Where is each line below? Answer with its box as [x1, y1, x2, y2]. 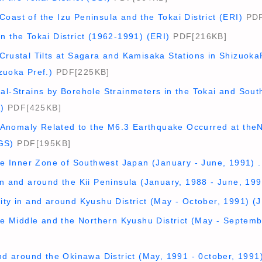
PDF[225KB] [53, 67, 110, 77]
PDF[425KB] [4, 103, 61, 112]
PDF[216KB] [170, 32, 227, 41]
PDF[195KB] [13, 139, 71, 148]
